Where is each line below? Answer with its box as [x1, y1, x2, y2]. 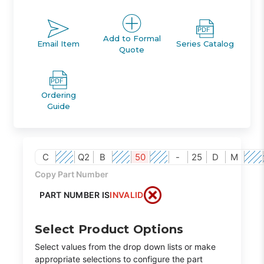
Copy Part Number [35, 169, 109, 179]
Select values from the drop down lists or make [35, 241, 216, 252]
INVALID [110, 190, 144, 200]
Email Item [37, 39, 80, 49]
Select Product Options [35, 222, 184, 236]
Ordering [41, 90, 76, 100]
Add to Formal [103, 33, 161, 43]
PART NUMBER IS [39, 190, 110, 200]
